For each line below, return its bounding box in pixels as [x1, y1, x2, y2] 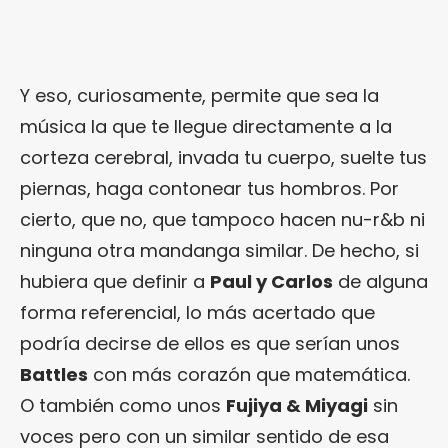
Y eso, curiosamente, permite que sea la [20, 83, 379, 109]
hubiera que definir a [20, 269, 210, 295]
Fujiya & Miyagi [226, 393, 368, 419]
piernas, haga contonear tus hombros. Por [20, 176, 399, 202]
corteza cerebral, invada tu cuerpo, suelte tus [20, 145, 427, 171]
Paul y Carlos [210, 269, 333, 295]
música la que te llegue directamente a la [20, 114, 392, 140]
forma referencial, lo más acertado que [20, 300, 375, 326]
